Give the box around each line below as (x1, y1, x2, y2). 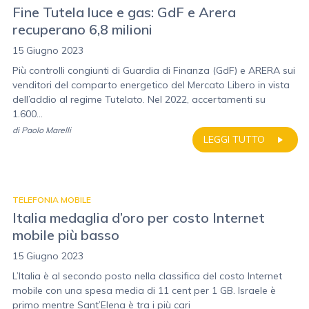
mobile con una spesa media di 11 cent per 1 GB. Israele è (12, 284, 276, 297)
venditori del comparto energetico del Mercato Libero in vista (12, 79, 290, 91)
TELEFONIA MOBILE (12, 195, 91, 205)
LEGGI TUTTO (203, 133, 265, 146)
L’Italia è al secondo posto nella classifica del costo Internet (12, 270, 282, 282)
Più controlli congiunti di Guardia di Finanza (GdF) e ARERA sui (12, 64, 295, 77)
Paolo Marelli (21, 125, 71, 135)
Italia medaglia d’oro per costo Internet (12, 209, 265, 226)
